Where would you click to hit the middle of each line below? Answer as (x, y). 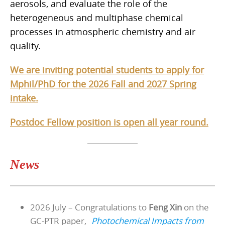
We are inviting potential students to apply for (107, 70)
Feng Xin (165, 207)
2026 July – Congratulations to (89, 207)
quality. (25, 45)
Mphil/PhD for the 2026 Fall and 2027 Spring (103, 84)
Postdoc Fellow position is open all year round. (109, 122)
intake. (24, 98)
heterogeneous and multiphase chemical (97, 17)
